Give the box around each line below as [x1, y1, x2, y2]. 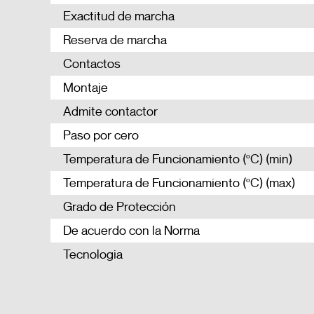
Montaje [63, 79, 108, 95]
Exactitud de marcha [63, 8, 175, 24]
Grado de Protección [63, 198, 176, 214]
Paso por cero [63, 127, 139, 143]
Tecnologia [63, 246, 123, 262]
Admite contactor [63, 103, 158, 119]
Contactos [63, 55, 121, 71]
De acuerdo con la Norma [63, 222, 200, 238]
